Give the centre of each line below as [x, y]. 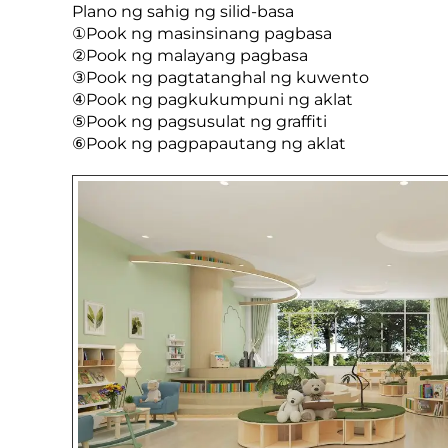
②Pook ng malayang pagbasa [190, 56]
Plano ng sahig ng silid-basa [183, 12]
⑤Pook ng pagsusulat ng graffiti [199, 122]
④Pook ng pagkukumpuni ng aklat [212, 100]
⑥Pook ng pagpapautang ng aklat [209, 144]
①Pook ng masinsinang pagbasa [202, 34]
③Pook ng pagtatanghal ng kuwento [220, 78]
